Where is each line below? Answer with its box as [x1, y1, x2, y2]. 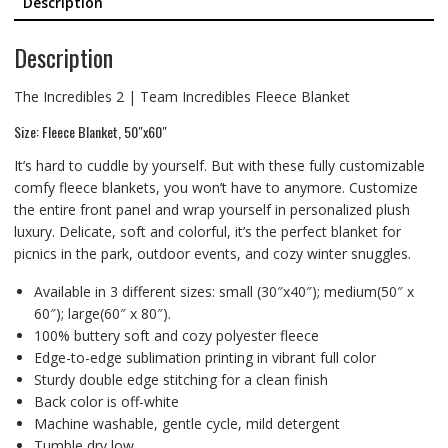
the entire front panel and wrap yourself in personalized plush [13, 199, 410, 219]
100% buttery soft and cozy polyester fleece [33, 325, 319, 345]
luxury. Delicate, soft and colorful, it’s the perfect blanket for [13, 221, 401, 241]
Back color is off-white [33, 391, 179, 411]
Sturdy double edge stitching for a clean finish [33, 369, 328, 389]
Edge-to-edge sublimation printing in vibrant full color [33, 347, 376, 367]
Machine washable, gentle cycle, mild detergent [33, 413, 340, 433]
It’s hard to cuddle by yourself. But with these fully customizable [13, 155, 425, 175]
